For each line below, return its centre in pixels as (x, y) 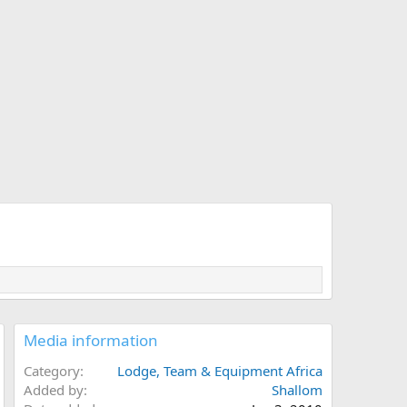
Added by (54, 390)
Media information (91, 341)
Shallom (297, 390)
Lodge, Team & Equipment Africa (220, 371)
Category (52, 371)
